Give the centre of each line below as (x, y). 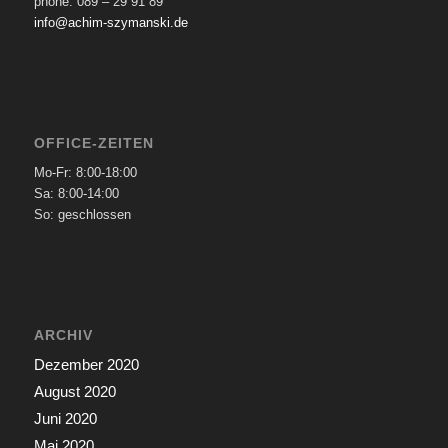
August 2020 (74, 391)
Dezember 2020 (86, 364)
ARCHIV (63, 334)
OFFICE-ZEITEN (93, 142)
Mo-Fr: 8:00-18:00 (85, 172)
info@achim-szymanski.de (110, 22)
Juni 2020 (65, 418)
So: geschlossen (82, 214)
